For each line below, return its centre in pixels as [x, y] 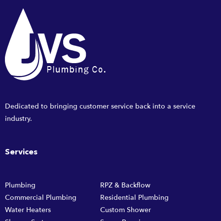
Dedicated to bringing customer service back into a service [100, 107]
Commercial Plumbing [41, 197]
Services [21, 152]
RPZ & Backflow [125, 185]
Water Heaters [28, 210]
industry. [18, 119]
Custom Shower [125, 210]
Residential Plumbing [134, 197]
